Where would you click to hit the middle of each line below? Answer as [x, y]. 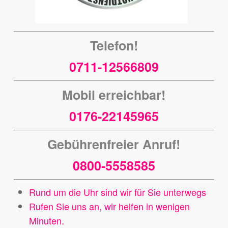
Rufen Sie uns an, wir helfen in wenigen [109, 206]
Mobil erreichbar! [114, 95]
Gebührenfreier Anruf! [114, 144]
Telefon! [114, 46]
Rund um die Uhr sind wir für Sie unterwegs [117, 192]
